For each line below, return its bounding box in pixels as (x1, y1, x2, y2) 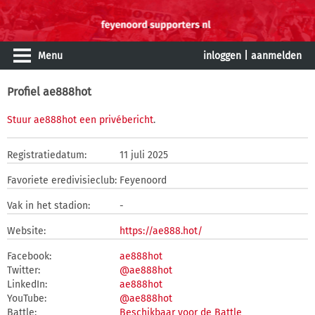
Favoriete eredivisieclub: (7, 174, 117, 186)
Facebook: (7, 250, 51, 262)
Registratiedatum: (7, 149, 86, 161)
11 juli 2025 (120, 149, 168, 161)
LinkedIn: (7, 278, 47, 290)
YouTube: (7, 292, 46, 304)
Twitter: (7, 264, 40, 276)
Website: (7, 225, 46, 237)
